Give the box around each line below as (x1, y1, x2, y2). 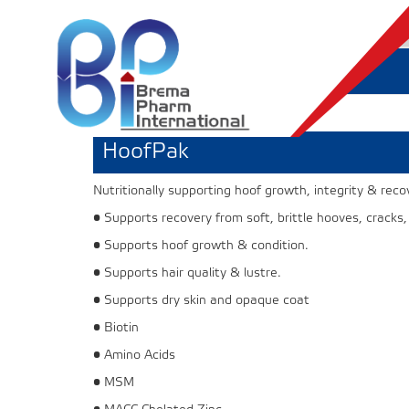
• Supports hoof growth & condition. (93, 240, 309, 252)
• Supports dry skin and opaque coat (93, 295, 309, 307)
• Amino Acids (93, 350, 175, 362)
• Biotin (93, 322, 139, 334)
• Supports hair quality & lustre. (93, 267, 281, 279)
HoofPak (102, 142, 188, 163)
